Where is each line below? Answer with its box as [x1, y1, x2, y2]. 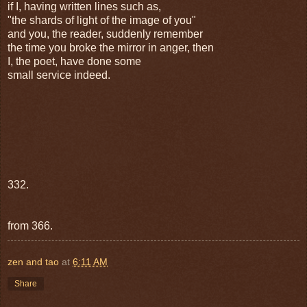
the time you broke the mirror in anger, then [8, 41, 214, 53]
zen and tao [8, 256, 59, 267]
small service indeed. [8, 69, 110, 81]
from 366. [8, 219, 53, 232]
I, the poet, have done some [8, 55, 141, 67]
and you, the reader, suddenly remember [8, 27, 203, 40]
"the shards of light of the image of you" [8, 14, 196, 26]
